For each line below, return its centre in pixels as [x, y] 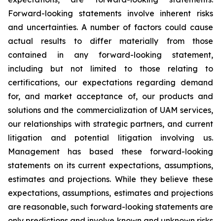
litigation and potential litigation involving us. [110, 138]
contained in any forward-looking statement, [110, 55]
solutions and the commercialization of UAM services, [110, 110]
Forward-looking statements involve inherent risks [110, 14]
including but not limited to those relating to [110, 69]
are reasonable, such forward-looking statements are [110, 207]
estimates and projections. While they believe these [110, 179]
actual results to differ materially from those [110, 41]
